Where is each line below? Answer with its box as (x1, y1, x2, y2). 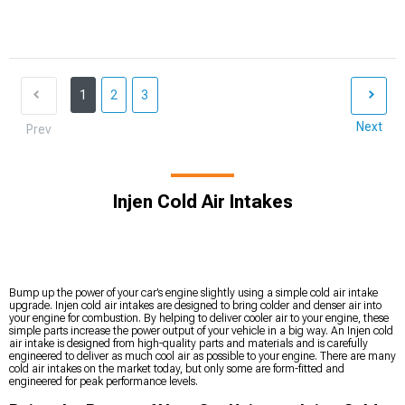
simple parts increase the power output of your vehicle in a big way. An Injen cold (9, 324, 393, 337)
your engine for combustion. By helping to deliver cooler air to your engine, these (9, 311, 389, 325)
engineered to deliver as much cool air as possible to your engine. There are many (9, 349, 396, 363)
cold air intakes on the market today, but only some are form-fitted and (9, 362, 344, 375)
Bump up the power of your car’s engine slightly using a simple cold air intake (9, 286, 378, 299)
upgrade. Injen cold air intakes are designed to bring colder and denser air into (9, 298, 381, 312)
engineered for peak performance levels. (9, 374, 198, 388)
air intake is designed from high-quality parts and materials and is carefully (9, 336, 368, 350)
